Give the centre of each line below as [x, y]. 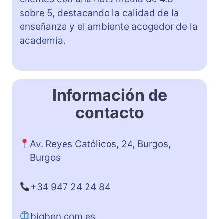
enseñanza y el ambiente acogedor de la [109, 26]
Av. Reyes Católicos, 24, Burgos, [100, 144]
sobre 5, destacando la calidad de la [99, 13]
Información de [109, 95]
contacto [109, 112]
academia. [43, 40]
